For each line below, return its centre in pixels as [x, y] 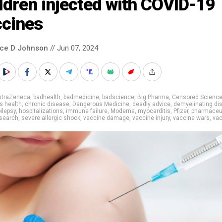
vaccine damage [106, 118]
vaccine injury [151, 118]
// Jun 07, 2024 [73, 48]
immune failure [87, 111]
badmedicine [81, 97]
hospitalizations [41, 111]
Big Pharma [153, 97]
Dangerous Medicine [101, 104]
